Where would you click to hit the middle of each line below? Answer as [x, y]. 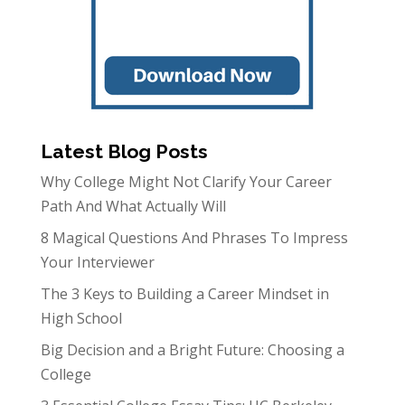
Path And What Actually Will [133, 206]
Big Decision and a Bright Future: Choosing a [192, 349]
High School [81, 318]
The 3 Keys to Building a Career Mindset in [184, 293]
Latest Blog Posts [124, 151]
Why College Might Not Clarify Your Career [186, 181]
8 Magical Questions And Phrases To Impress [194, 237]
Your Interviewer [97, 262]
